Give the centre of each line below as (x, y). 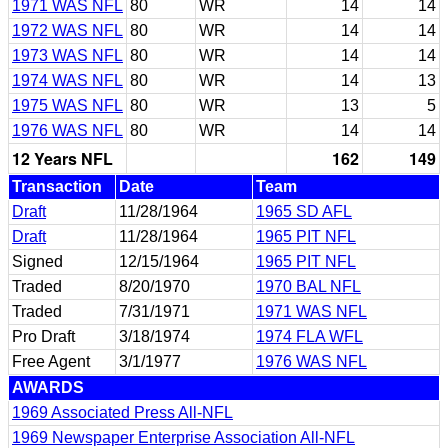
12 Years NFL (62, 158)
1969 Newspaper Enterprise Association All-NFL (183, 437)
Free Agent (51, 361)
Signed (37, 261)
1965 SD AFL (304, 211)
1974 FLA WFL (309, 336)
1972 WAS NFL (67, 30)
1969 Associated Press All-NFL (122, 412)
